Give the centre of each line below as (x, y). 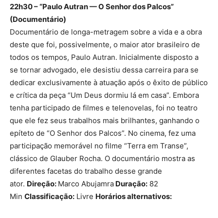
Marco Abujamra (86, 184)
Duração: (131, 184)
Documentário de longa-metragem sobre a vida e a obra (106, 32)
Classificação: (49, 197)
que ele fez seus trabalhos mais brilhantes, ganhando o (105, 121)
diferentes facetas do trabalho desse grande (86, 171)
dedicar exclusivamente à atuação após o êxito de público (109, 83)
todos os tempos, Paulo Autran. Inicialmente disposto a (104, 57)
